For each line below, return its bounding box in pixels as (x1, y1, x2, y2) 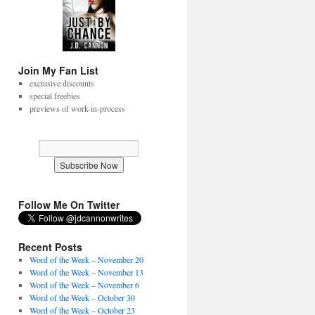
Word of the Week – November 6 (29, 278, 139, 290)
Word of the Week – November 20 (29, 253, 143, 265)
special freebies (29, 89, 80, 101)
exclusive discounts (29, 77, 94, 89)
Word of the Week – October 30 (29, 291, 135, 303)
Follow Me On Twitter (18, 197, 120, 212)
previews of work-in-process (29, 102, 125, 114)
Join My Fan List (18, 63, 98, 77)
